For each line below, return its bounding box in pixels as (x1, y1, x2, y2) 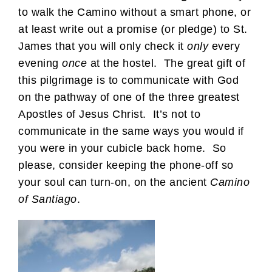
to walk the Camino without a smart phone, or (18, 5, 251, 18)
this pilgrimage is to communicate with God (18, 73, 239, 86)
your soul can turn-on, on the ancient (18, 175, 210, 188)
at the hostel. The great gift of (87, 56, 245, 69)
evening (18, 56, 62, 69)
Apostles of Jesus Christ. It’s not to (18, 107, 200, 120)
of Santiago (18, 192, 77, 205)
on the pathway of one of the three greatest (18, 90, 240, 103)
